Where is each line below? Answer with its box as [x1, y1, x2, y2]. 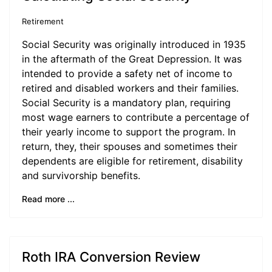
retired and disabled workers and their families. [22, 82, 239, 94]
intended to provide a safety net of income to [22, 67, 233, 80]
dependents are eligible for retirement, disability [22, 155, 243, 167]
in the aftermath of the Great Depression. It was [22, 53, 242, 65]
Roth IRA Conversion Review [22, 249, 200, 265]
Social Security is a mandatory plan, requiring [22, 97, 231, 109]
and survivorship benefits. [22, 169, 140, 182]
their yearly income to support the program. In [22, 126, 236, 138]
